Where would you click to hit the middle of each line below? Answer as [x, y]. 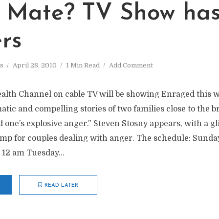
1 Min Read [83, 65]
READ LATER [61, 186]
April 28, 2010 [35, 65]
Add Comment [131, 65]
